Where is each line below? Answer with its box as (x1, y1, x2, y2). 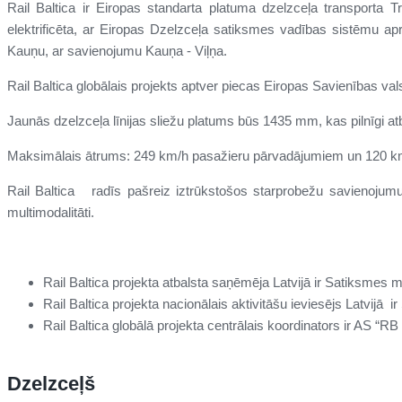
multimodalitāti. (7, 204, 94, 220)
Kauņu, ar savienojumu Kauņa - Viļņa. (7, 42, 227, 58)
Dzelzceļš (7, 371, 95, 395)
